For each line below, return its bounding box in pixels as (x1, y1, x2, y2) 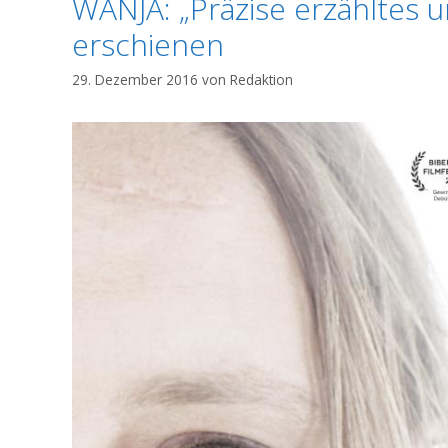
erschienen (72, 23, 224, 65)
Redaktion (230, 69, 293, 89)
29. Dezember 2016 (72, 69, 198, 89)
